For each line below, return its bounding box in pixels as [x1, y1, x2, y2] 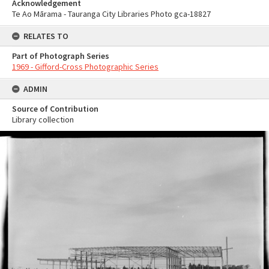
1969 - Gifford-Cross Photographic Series [12, 61, 159, 72]
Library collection [12, 114, 74, 125]
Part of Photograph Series [12, 50, 109, 61]
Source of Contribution [12, 103, 98, 114]
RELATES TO [23, 31, 68, 41]
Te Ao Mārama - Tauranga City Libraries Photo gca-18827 [12, 8, 211, 19]
